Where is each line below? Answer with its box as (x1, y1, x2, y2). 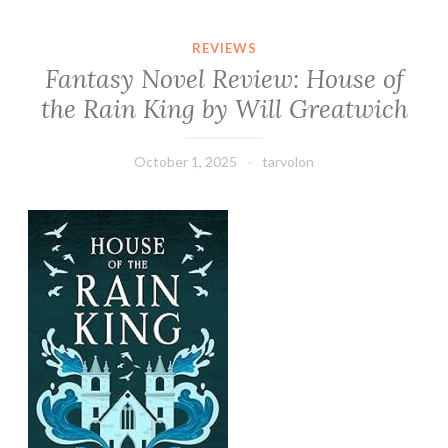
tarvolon (262, 153, 314, 171)
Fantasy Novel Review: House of (44, 63, 404, 96)
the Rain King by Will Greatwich (40, 93, 408, 126)
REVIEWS (191, 39, 257, 56)
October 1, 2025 (134, 153, 237, 171)
